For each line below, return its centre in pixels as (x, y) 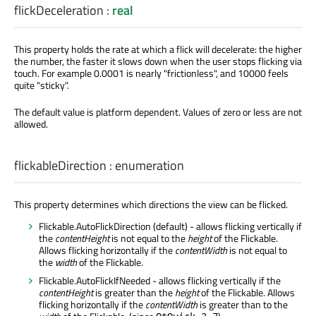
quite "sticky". (42, 85)
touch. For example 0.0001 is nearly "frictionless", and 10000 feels (151, 73)
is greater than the (134, 292)
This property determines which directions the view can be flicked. (151, 204)
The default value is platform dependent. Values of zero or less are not (158, 112)
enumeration (150, 165)
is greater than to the (243, 304)
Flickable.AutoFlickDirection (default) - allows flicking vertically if (170, 226)
